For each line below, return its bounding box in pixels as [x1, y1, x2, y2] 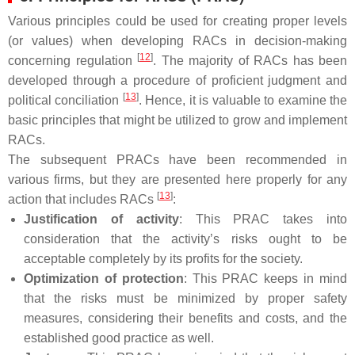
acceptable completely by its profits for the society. [24, 251, 303, 265]
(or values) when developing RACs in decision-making [8, 33, 347, 48]
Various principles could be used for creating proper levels [8, 13, 347, 28]
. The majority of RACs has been [153, 53, 347, 67]
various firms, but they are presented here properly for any [8, 172, 347, 186]
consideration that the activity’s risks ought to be [24, 231, 347, 246]
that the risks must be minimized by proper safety [24, 291, 347, 305]
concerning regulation [8, 53, 137, 67]
